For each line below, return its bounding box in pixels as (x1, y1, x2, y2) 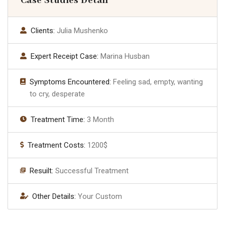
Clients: (31, 26, 57, 35)
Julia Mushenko (57, 26, 108, 35)
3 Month (87, 115, 114, 124)
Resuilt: (30, 166, 55, 175)
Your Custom (78, 191, 122, 201)
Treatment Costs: (28, 140, 87, 150)
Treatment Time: (31, 115, 87, 124)
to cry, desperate (30, 89, 85, 98)
